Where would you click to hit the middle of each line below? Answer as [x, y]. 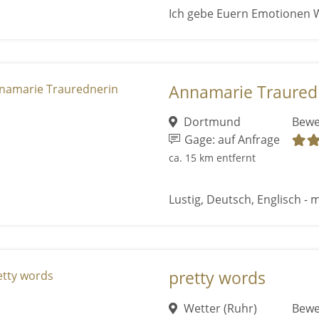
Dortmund [211, 122]
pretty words [217, 278]
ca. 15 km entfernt [212, 158]
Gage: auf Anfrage [230, 140]
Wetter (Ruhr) [219, 308]
